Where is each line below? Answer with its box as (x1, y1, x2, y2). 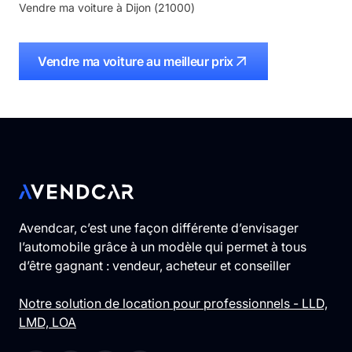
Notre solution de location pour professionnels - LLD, (19, 295, 328, 312)
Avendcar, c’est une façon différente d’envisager (19, 220, 299, 236)
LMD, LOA (19, 314, 76, 331)
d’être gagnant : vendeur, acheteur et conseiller (19, 258, 291, 274)
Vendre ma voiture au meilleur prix (38, 53, 234, 70)
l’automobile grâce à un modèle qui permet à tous (19, 239, 306, 255)
